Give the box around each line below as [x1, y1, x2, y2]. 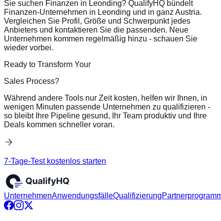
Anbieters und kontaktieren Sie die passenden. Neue [4, 25, 188, 34]
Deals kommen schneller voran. [4, 120, 114, 129]
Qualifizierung [113, 191, 162, 200]
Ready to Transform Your [4, 60, 91, 69]
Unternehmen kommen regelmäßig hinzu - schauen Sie [4, 34, 197, 43]
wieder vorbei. [4, 43, 53, 52]
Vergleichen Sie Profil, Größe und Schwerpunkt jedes [4, 16, 190, 25]
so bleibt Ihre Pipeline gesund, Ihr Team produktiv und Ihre [4, 111, 207, 120]
